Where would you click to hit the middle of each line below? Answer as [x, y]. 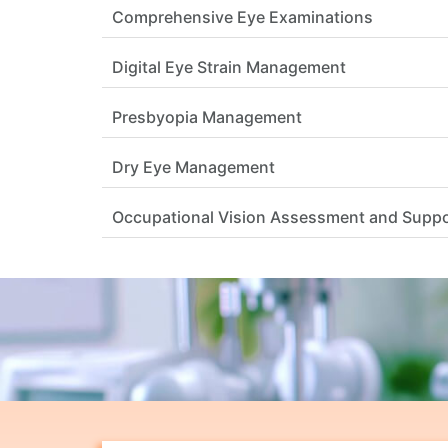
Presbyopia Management [207, 117]
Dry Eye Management [193, 167]
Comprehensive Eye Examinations [242, 17]
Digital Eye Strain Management [229, 67]
